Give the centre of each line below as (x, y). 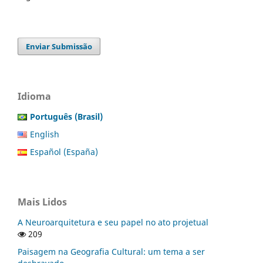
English (45, 134)
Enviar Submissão (59, 47)
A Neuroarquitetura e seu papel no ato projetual (113, 222)
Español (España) (64, 152)
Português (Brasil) (66, 117)
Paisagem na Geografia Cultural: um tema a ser (111, 252)
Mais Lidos (42, 202)
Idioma (34, 97)
